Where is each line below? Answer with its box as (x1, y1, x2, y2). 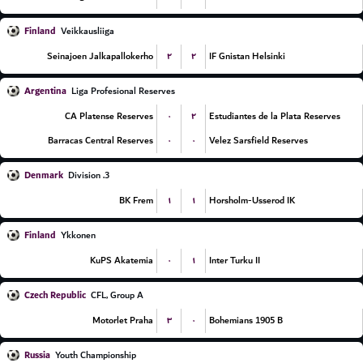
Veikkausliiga (61, 23, 114, 39)
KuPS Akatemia (90, 253, 153, 268)
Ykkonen (61, 228, 96, 243)
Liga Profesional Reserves (71, 83, 175, 99)
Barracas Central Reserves (48, 133, 153, 148)
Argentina (24, 83, 66, 100)
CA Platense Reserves (65, 109, 153, 124)
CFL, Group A (91, 288, 143, 303)
